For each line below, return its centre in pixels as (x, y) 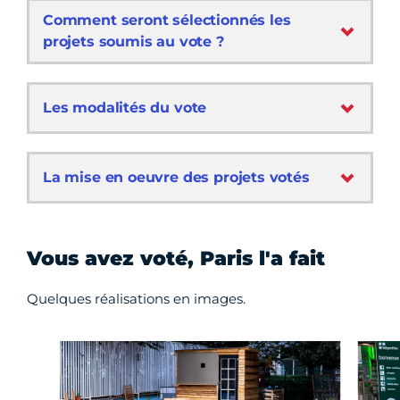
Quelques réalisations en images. (136, 299)
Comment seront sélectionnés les (167, 21)
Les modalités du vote (125, 108)
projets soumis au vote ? (133, 42)
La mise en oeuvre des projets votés (176, 178)
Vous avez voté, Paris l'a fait (176, 259)
